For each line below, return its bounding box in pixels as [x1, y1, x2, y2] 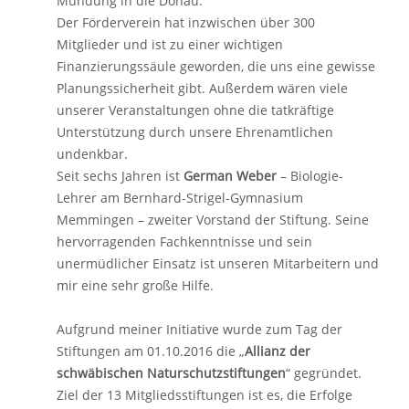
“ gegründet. [286, 364, 362, 382]
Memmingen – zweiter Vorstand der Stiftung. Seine [57, 211, 369, 228]
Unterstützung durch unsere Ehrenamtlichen [57, 123, 333, 141]
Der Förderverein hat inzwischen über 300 [57, 14, 315, 31]
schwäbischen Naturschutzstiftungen [57, 364, 286, 382]
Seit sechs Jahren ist [57, 167, 184, 184]
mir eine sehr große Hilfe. [57, 277, 221, 294]
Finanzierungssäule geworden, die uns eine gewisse [57, 58, 375, 75]
